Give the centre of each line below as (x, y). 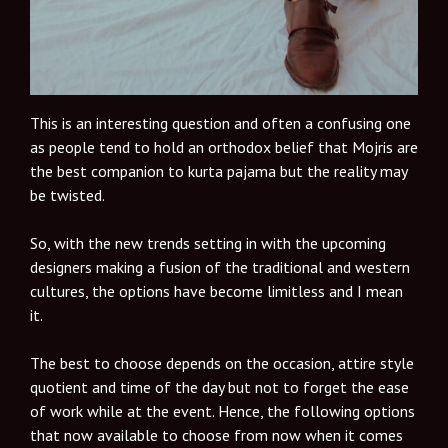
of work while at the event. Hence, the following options (222, 411)
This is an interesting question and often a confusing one (220, 123)
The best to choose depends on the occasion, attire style (222, 363)
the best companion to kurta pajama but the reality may (218, 171)
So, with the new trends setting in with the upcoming (208, 243)
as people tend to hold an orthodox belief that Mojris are (224, 147)
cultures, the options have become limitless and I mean (216, 291)
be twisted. (67, 195)
